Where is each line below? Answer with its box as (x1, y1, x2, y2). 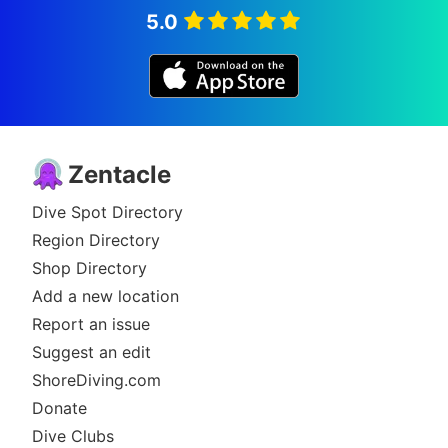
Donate (32, 398, 87, 419)
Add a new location (32, 286, 179, 307)
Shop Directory (32, 258, 147, 279)
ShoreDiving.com (32, 370, 161, 391)
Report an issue (32, 314, 150, 335)
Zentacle (68, 159, 171, 189)
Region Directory (32, 230, 160, 251)
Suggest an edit (32, 342, 151, 363)
